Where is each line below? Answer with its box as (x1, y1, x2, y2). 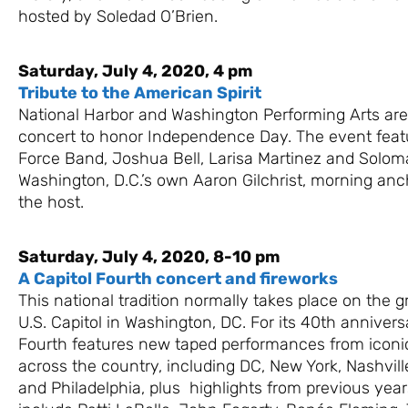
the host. (18, 191, 84, 212)
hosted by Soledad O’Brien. (18, 5, 218, 26)
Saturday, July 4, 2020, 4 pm (18, 60, 252, 81)
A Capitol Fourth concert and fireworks (18, 268, 338, 289)
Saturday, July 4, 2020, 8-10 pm (18, 246, 280, 267)
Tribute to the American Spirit (18, 82, 261, 103)
